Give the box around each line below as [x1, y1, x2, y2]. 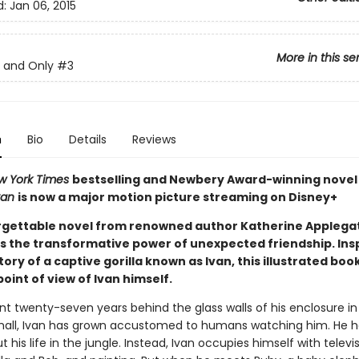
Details [68, 131, 107, 147]
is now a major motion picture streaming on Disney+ [17, 189, 337, 205]
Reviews [131, 131, 176, 147]
